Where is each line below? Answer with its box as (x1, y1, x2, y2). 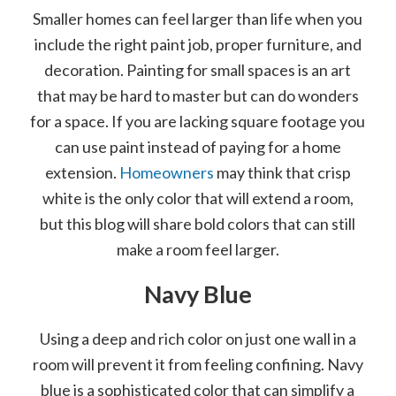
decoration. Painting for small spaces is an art (44, 59, 352, 80)
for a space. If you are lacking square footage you (30, 110, 366, 131)
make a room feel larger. (116, 239, 279, 259)
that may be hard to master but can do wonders (36, 85, 359, 105)
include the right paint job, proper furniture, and (34, 34, 362, 54)
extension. (44, 162, 119, 182)
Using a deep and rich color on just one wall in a (39, 328, 356, 348)
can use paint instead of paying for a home (54, 136, 341, 156)
